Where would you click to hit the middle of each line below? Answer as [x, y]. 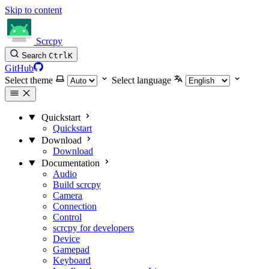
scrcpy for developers [93, 228]
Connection [75, 206]
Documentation [70, 163]
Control [67, 217]
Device [66, 239]
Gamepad [71, 249]
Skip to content [33, 10]
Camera [68, 195]
